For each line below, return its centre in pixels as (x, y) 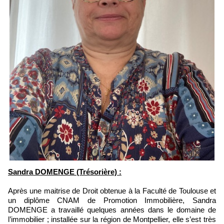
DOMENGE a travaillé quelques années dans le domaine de (112, 209)
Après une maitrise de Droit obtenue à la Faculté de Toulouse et (112, 190)
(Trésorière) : (99, 171)
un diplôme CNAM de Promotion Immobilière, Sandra (112, 200)
